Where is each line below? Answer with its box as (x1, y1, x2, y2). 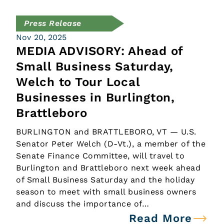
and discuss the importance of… (16, 199, 149, 208)
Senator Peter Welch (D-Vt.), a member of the (16, 139, 205, 148)
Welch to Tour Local (16, 75, 140, 89)
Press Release (24, 18, 81, 28)
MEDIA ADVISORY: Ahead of (16, 44, 183, 58)
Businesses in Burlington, (16, 90, 175, 104)
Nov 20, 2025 (16, 32, 67, 42)
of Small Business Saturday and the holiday (16, 175, 194, 184)
